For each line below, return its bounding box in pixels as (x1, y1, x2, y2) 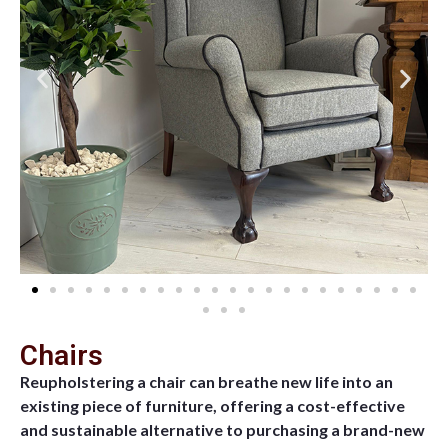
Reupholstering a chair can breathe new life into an (20, 371, 393, 391)
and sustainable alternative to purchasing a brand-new (20, 419, 425, 439)
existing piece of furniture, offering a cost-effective (20, 395, 405, 415)
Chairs (20, 338, 103, 372)
